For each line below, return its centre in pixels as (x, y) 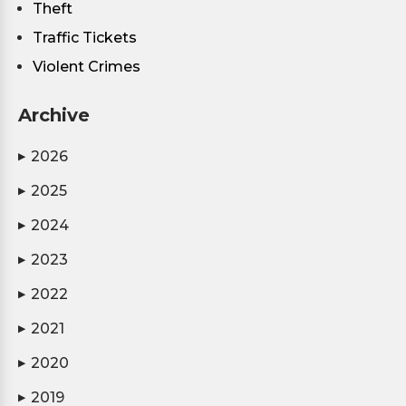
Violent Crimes (87, 67)
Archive (54, 115)
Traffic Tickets (85, 38)
